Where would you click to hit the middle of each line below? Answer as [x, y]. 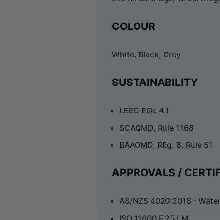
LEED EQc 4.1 [145, 110]
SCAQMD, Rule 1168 [157, 127]
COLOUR [134, 26]
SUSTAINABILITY [155, 82]
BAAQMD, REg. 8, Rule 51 [166, 145]
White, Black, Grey [147, 54]
